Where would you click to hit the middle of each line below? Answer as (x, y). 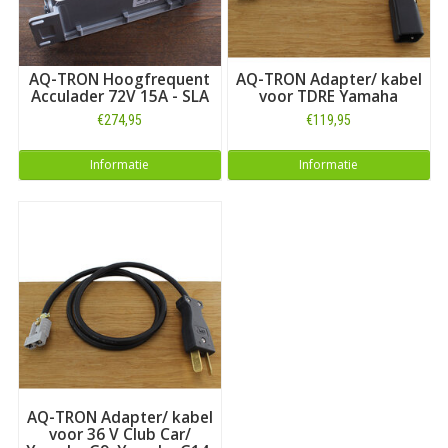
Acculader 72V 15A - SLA (119, 96)
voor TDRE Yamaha (328, 96)
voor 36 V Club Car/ (119, 434)
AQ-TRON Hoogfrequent (119, 79)
